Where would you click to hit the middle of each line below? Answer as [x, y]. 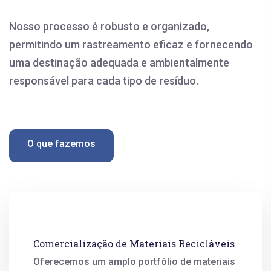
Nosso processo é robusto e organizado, [109, 26]
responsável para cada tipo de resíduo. [104, 80]
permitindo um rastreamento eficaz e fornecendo [131, 44]
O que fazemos [61, 143]
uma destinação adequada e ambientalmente [119, 62]
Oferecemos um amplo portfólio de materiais [134, 261]
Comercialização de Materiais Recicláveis [134, 243]
